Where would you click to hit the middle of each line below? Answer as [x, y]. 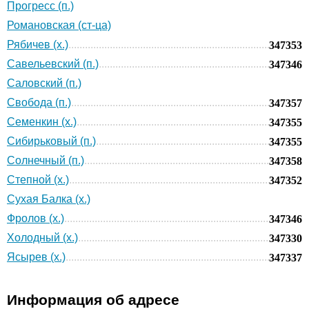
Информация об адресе [93, 299]
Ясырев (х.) [36, 257]
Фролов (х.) [36, 218]
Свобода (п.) [39, 102]
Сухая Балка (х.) [49, 199]
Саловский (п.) [44, 83]
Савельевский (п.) [53, 63]
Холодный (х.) [42, 237]
